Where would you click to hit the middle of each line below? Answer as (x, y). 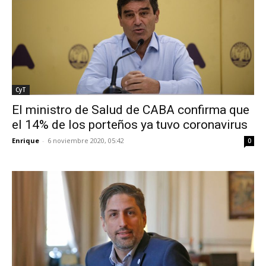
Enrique (26, 140)
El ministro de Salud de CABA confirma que (131, 110)
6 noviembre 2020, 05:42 (86, 140)
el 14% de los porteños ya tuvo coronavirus (130, 124)
